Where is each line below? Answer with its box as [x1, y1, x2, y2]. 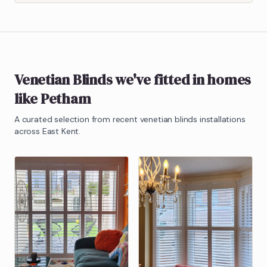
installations [197, 113, 246, 125]
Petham [40, 88, 91, 108]
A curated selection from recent [14, 113, 140, 125]
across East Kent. [14, 125, 81, 136]
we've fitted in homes [112, 69, 252, 89]
